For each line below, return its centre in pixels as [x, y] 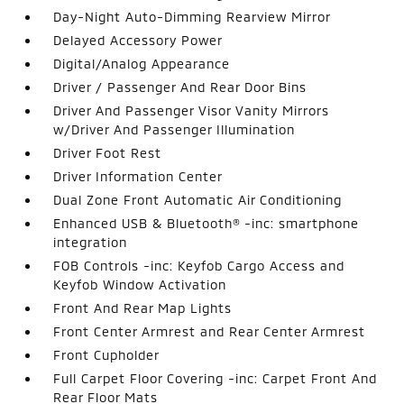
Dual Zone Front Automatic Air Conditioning [198, 199]
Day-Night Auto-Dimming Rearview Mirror [193, 16]
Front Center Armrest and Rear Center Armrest [210, 331]
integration [91, 242]
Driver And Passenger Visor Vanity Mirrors [192, 110]
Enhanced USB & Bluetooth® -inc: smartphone [207, 223]
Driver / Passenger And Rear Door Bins [180, 87]
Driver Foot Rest [108, 152]
